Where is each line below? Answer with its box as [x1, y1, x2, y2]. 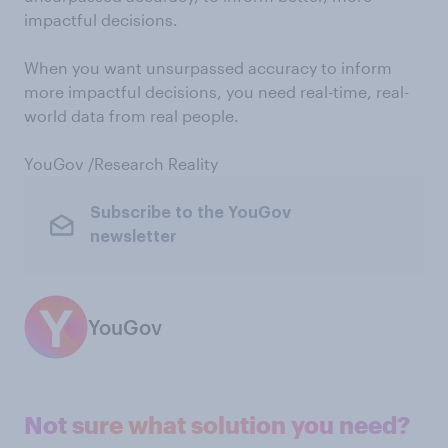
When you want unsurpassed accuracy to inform [24, 57, 392, 77]
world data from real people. [24, 105, 239, 125]
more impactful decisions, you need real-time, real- [24, 81, 409, 101]
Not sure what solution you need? [24, 409, 410, 439]
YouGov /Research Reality [24, 153, 218, 173]
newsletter [89, 229, 177, 246]
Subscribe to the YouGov [89, 205, 291, 222]
